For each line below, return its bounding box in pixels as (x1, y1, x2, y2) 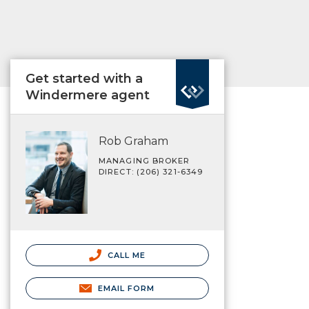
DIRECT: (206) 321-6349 (99, 167, 203, 177)
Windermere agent (26, 88, 150, 103)
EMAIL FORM (97, 283, 155, 293)
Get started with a (26, 71, 143, 86)
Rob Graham (99, 134, 168, 148)
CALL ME (104, 250, 146, 260)
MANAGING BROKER (99, 156, 190, 166)
